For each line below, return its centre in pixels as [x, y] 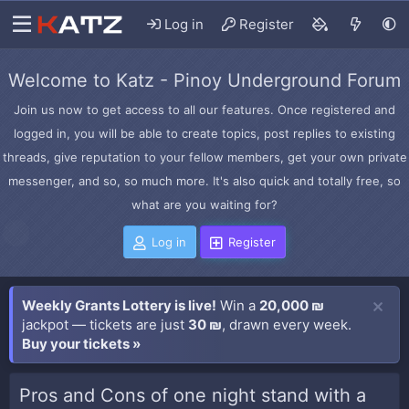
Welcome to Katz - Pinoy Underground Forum [204, 80]
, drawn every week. [287, 325]
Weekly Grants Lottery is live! [119, 305]
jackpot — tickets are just [105, 325]
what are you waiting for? [204, 204]
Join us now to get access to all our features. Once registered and [204, 110]
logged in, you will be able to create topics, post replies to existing [204, 133]
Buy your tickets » [81, 344]
